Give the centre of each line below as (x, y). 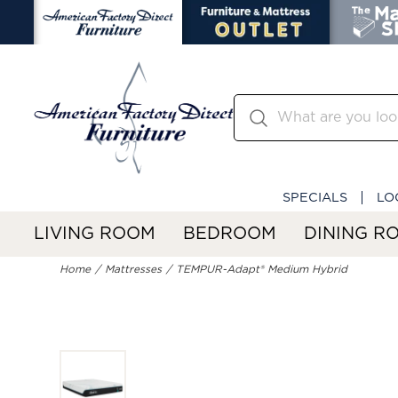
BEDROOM (230, 234)
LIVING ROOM (95, 234)
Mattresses (134, 270)
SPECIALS (315, 197)
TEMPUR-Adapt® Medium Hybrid (262, 270)
